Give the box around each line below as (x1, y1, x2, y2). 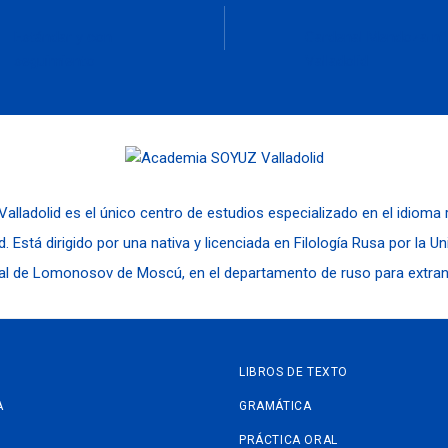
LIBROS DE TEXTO (239, 365, 348, 380)
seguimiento (14, 52, 96, 71)
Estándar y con (14, 28, 113, 47)
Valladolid (304, 52, 368, 71)
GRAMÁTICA (239, 399, 312, 414)
